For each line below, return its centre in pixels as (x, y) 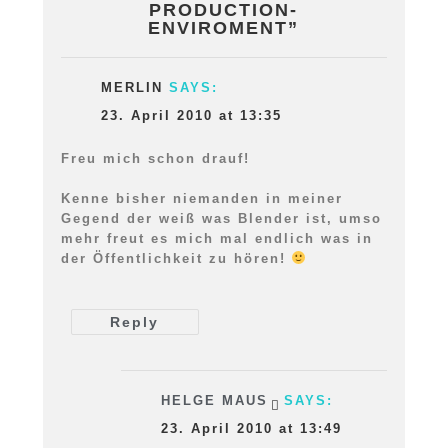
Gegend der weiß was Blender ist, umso (221, 219)
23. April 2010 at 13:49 (251, 429)
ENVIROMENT (218, 28)
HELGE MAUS (214, 401)
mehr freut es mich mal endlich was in (216, 239)
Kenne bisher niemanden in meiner (201, 199)
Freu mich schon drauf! (155, 159)
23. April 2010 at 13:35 (191, 116)
